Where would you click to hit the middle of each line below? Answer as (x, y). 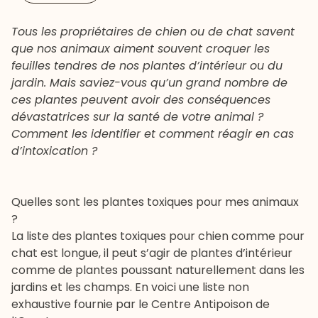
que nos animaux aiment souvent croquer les (141, 49)
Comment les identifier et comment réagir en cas (153, 134)
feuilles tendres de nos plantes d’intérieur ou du (147, 66)
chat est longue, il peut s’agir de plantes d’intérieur (152, 253)
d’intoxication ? (54, 151)
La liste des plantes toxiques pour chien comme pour (158, 236)
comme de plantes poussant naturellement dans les (158, 270)
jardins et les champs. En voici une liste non (130, 287)
